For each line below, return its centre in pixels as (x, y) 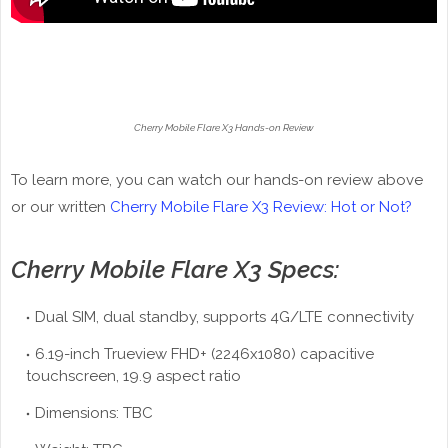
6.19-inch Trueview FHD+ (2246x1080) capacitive (204, 353)
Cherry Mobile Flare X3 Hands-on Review (224, 127)
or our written (60, 206)
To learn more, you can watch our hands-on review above (217, 179)
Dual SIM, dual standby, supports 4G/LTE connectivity (224, 316)
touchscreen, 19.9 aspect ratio (133, 375)
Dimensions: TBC (94, 412)
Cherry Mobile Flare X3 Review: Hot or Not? (261, 206)
